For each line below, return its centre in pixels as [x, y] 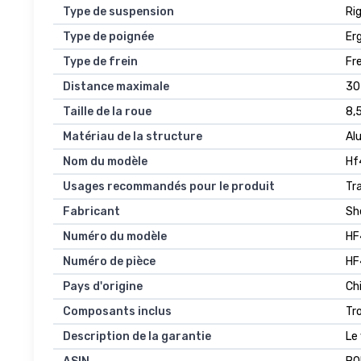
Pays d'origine [103, 286]
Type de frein [100, 61]
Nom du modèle [105, 161]
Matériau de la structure [133, 136]
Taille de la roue [107, 111]
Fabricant [91, 211]
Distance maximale [116, 86]
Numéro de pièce [109, 261]
